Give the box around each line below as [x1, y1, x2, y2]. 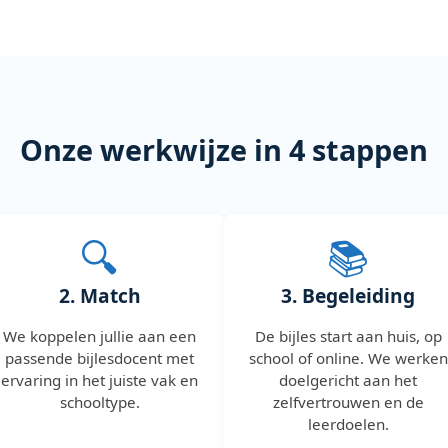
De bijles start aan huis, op [254, 325, 442, 346]
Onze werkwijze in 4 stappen [20, 129, 428, 169]
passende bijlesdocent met [5, 347, 195, 368]
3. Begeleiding [281, 281, 416, 309]
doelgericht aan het [279, 369, 418, 390]
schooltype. [59, 391, 140, 412]
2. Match [58, 281, 141, 309]
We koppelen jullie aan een [3, 325, 197, 346]
